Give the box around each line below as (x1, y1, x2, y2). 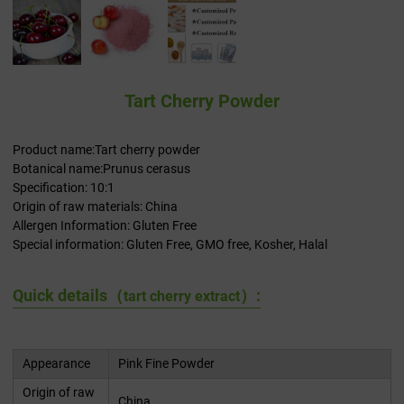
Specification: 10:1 (13, 180, 115, 196)
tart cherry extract (124, 288, 240, 306)
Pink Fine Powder (118, 356, 215, 372)
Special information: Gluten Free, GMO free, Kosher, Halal (13, 237, 327, 252)
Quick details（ (13, 286, 124, 306)
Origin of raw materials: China (13, 199, 178, 215)
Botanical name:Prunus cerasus (13, 161, 190, 177)
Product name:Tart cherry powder (13, 142, 200, 158)
